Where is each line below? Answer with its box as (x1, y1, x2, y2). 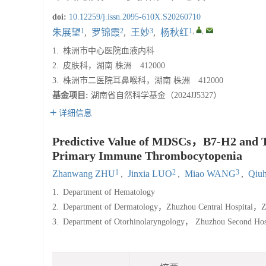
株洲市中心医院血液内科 (63, 46, 154, 55)
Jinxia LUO (128, 169, 172, 179)
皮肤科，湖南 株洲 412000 (63, 61, 165, 70)
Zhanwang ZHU (52, 169, 115, 179)
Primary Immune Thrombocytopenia (52, 149, 242, 162)
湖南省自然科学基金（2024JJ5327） (91, 91, 221, 100)
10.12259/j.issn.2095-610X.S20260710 (69, 12, 201, 21)
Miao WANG (185, 169, 236, 179)
